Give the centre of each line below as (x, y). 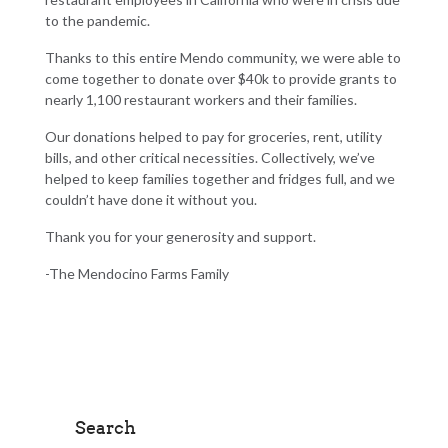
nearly (65, 100)
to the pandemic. (97, 21)
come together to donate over (141, 79)
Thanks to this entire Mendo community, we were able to (222, 58)
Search (105, 427)
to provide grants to (332, 79)
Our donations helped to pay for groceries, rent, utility (213, 137)
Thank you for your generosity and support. (180, 237)
